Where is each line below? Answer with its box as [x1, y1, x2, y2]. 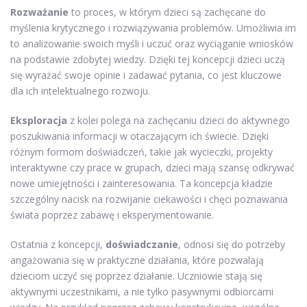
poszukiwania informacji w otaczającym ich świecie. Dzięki [10, 129, 269, 143]
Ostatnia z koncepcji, [10, 237, 106, 251]
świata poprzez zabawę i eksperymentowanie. [10, 208, 214, 221]
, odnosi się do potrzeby [178, 237, 285, 251]
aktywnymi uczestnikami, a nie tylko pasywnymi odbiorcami [10, 284, 273, 298]
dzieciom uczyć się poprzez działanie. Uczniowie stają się [10, 269, 262, 282]
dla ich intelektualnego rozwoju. [10, 84, 150, 97]
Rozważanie [10, 5, 69, 19]
